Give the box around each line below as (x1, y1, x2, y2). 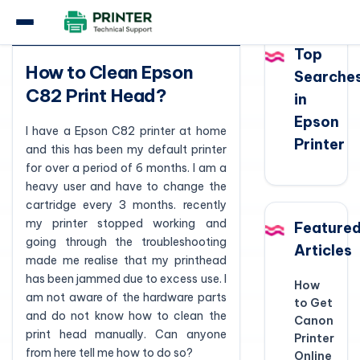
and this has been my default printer (26, 142, 227, 157)
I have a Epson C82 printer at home (26, 124, 227, 138)
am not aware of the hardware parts (26, 290, 227, 305)
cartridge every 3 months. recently (26, 198, 227, 212)
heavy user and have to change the (26, 179, 227, 194)
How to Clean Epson (26, 61, 194, 84)
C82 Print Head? (26, 84, 167, 107)
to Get (293, 296, 333, 310)
